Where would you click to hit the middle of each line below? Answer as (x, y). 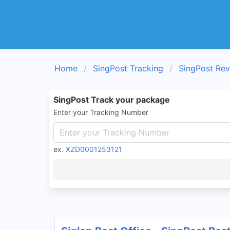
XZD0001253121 (94, 149)
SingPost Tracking (128, 68)
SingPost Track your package (112, 100)
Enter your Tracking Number (101, 112)
